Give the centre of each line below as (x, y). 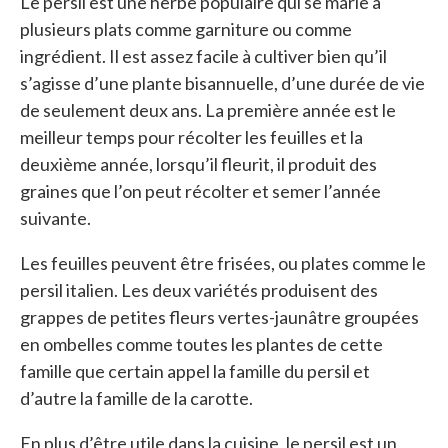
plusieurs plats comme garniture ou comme (186, 28)
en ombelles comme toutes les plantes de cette (201, 343)
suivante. (55, 217)
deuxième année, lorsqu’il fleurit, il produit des (198, 163)
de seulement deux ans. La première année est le (208, 109)
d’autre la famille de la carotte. (136, 397)
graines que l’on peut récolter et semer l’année (200, 190)
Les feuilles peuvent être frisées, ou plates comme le (223, 262)
